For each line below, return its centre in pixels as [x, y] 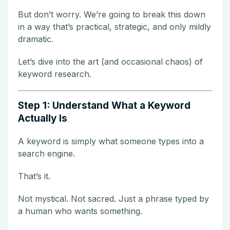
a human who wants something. [80, 211]
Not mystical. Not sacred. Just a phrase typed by [113, 198]
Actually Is [43, 118]
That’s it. [34, 176]
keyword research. [55, 74]
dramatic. [36, 39]
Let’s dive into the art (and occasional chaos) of [110, 61]
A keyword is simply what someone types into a [111, 141]
